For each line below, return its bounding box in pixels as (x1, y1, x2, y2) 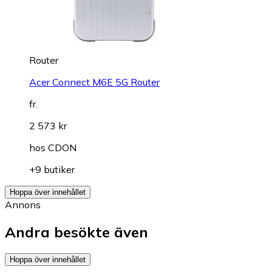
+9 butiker (29, 163, 75, 175)
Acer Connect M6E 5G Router (29, 75, 160, 88)
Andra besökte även (5, 222, 148, 241)
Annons (5, 198, 41, 211)
